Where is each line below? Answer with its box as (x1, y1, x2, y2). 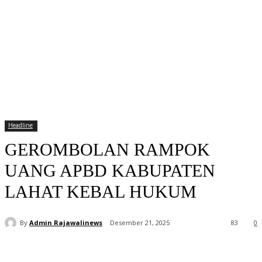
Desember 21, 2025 (110, 218, 170, 227)
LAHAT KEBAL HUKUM (5, 182, 201, 202)
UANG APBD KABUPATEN (5, 161, 215, 181)
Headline (8, 121, 33, 130)
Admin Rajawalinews (29, 218, 102, 227)
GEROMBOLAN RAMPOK (5, 140, 210, 160)
